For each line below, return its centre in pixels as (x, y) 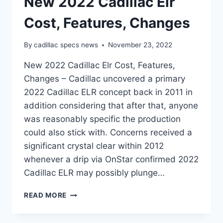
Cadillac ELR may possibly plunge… (94, 173)
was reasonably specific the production (102, 119)
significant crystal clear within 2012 (94, 146)
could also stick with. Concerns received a (108, 133)
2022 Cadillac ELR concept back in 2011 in (108, 92)
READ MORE (46, 195)
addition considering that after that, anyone (111, 106)
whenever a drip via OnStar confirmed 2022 (111, 160)
